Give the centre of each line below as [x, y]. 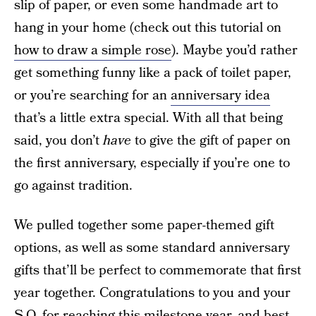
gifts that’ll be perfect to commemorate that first [158, 271]
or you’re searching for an [92, 96]
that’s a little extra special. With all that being [148, 118]
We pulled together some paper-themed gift [144, 225]
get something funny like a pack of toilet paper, [153, 73]
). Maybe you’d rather [235, 50]
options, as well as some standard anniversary [152, 248]
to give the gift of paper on [211, 141]
